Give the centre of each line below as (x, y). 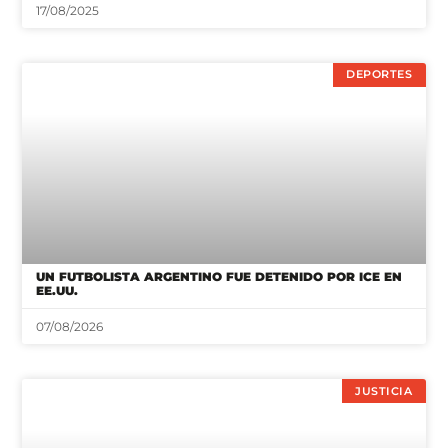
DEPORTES (379, 74)
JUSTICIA (384, 390)
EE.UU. (57, 291)
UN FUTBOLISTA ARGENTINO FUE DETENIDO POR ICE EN (219, 277)
